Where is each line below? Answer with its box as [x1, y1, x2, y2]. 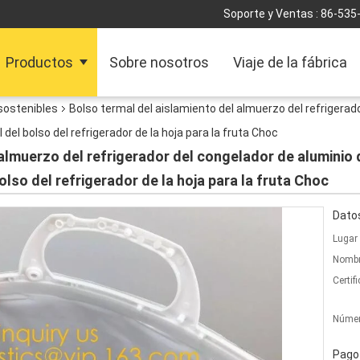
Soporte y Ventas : [223, 7, 321, 20]
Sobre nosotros [109, 54, 210, 71]
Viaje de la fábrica [233, 54, 348, 71]
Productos [6, 54, 74, 71]
